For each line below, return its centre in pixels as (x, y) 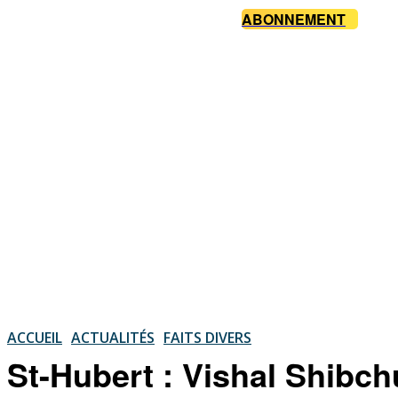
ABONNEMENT (294, 20)
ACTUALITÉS (113, 337)
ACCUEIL (35, 337)
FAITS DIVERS (207, 337)
